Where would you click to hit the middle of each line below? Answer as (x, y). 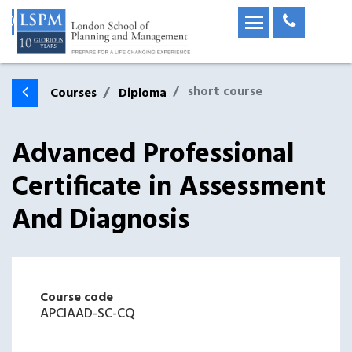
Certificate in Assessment (169, 188)
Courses (73, 93)
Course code (77, 298)
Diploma (143, 93)
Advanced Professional (153, 155)
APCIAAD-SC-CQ (88, 314)
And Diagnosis (101, 221)
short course (225, 92)
